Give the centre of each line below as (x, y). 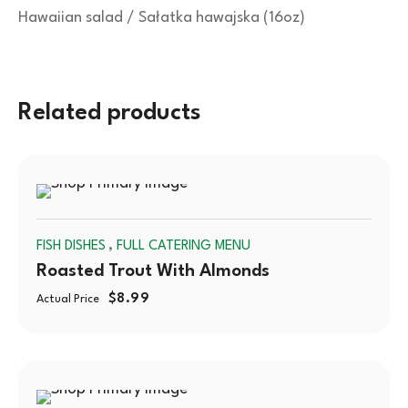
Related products (110, 113)
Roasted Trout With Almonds (153, 271)
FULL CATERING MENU (184, 246)
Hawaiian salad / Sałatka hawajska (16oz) (162, 18)
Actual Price (68, 299)
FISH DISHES (71, 246)
